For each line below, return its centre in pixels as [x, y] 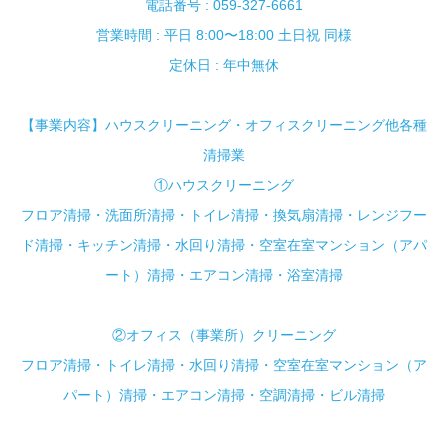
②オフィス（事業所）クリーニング [224, 335]
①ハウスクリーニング [224, 185]
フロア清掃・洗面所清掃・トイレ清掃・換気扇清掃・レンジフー [224, 215]
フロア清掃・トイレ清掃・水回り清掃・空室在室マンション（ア [224, 365]
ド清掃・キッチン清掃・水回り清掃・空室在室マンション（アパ [224, 245]
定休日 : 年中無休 [224, 65]
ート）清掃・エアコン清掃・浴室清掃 [224, 275]
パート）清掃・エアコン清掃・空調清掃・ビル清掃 [224, 395]
